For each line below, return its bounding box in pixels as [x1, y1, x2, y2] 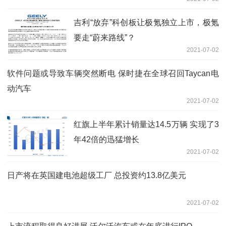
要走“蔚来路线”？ [74, 33, 135, 42]
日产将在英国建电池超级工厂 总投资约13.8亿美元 [7, 171, 186, 180]
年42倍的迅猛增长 [74, 135, 139, 144]
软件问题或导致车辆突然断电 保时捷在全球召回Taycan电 [7, 69, 219, 78]
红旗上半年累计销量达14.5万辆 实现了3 [74, 120, 219, 129]
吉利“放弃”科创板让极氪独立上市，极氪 [74, 18, 219, 27]
